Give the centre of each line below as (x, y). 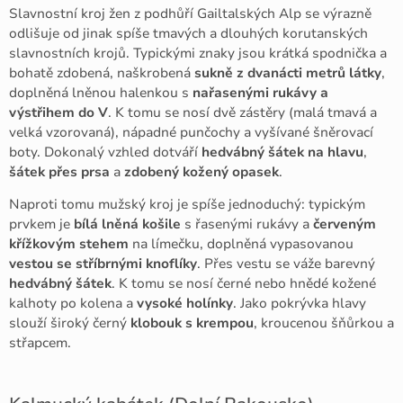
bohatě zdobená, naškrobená (102, 72)
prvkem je (41, 224)
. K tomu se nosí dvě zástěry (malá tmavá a (242, 112)
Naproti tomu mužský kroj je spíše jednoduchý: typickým (187, 205)
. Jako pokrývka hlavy (300, 304)
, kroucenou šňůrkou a (324, 323)
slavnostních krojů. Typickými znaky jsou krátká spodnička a (198, 53)
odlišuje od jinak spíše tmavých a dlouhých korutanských (188, 33)
